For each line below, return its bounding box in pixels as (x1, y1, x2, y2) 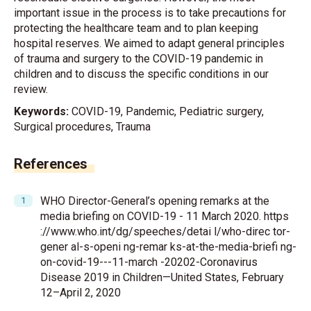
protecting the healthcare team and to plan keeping (14, 22, 258, 35)
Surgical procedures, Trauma (14, 120, 151, 133)
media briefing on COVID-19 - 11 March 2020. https (40, 210, 289, 223)
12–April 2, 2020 (40, 286, 121, 299)
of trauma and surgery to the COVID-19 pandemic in (14, 52, 263, 65)
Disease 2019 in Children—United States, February (40, 271, 284, 284)
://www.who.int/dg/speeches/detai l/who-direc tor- (40, 225, 290, 238)
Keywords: (14, 105, 69, 118)
